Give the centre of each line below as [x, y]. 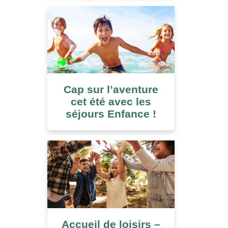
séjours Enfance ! [111, 114]
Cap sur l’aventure [111, 89]
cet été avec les [111, 102]
